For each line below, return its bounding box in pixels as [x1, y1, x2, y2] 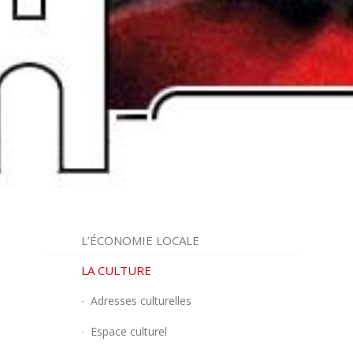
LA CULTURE [81, 262, 152, 278]
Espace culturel [91, 324, 168, 339]
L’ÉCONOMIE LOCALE [81, 232, 200, 248]
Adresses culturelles [91, 293, 192, 308]
